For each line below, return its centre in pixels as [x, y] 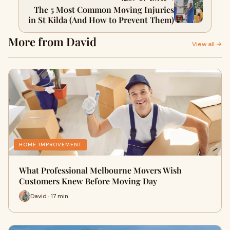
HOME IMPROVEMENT [50, 145]
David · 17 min [49, 196]
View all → [207, 44]
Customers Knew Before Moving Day [88, 181]
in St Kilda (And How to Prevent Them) [101, 20]
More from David [52, 42]
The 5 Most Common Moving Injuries [104, 10]
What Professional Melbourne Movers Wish [100, 170]
